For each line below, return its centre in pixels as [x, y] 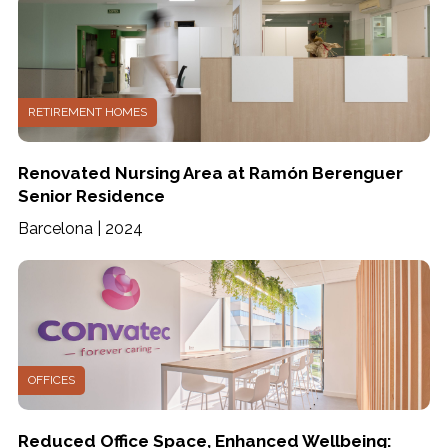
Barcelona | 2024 [80, 228]
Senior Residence [91, 196]
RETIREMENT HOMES [87, 112]
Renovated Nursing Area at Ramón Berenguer [210, 173]
